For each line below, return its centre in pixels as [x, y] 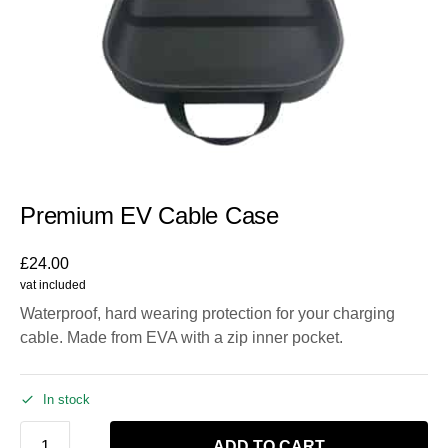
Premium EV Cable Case [149, 215]
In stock [66, 399]
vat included [53, 285]
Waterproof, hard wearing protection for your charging [207, 313]
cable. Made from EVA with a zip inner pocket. [181, 337]
